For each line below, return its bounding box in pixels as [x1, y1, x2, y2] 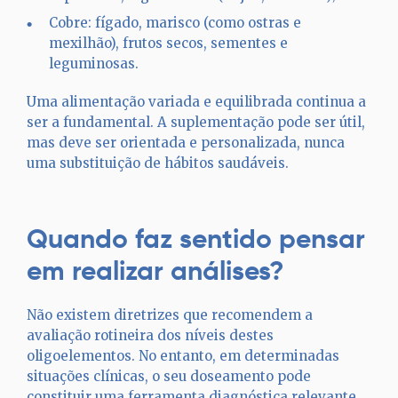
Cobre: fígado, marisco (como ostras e [49, 14, 301, 31]
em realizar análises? [27, 254, 284, 287]
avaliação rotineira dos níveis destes [27, 327, 274, 344]
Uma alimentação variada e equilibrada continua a [27, 93, 366, 110]
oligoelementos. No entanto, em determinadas [27, 347, 339, 364]
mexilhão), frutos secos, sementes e [49, 35, 288, 52]
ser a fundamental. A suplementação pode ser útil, [27, 114, 365, 131]
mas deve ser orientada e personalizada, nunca [27, 134, 345, 151]
